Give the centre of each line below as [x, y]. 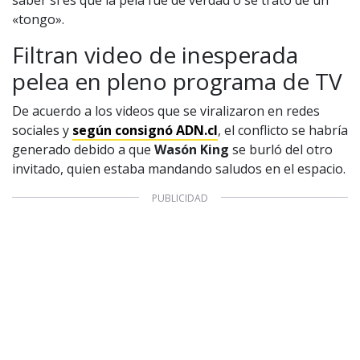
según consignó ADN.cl [145, 130]
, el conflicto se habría [283, 130]
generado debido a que [83, 149]
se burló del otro [281, 149]
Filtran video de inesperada [155, 54]
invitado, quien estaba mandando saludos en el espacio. [179, 168]
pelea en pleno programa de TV [177, 81]
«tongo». [38, 19]
